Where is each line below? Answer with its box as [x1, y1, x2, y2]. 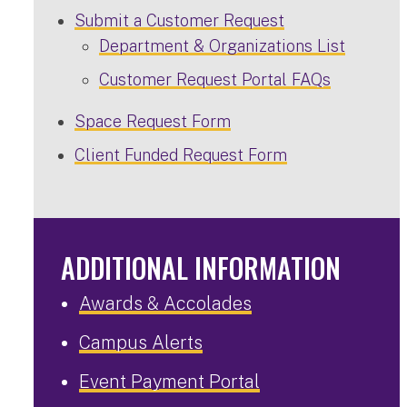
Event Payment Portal [79, 371, 260, 392]
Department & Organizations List [99, 36, 345, 55]
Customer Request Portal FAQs [99, 70, 331, 89]
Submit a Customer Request [74, 11, 284, 30]
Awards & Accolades [79, 293, 252, 314]
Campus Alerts [79, 332, 203, 353]
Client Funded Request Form [74, 145, 287, 164]
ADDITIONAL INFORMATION [61, 247, 341, 288]
